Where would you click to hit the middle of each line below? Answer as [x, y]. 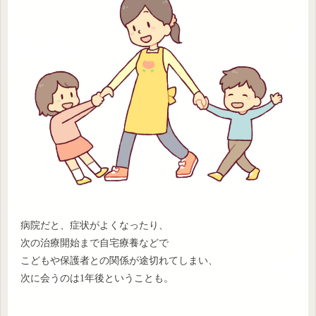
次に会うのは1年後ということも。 [97, 279]
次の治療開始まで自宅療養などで [95, 243]
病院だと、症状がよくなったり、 [95, 226]
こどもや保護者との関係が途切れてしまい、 [119, 261]
